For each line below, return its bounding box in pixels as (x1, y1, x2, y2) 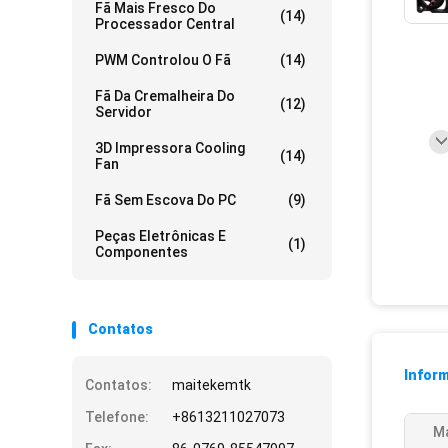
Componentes (95, 244, 188, 260)
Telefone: (85, 409, 149, 425)
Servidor (95, 104, 152, 120)
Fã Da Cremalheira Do (95, 88, 235, 104)
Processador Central (95, 16, 235, 32)
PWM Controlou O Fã (95, 52, 231, 68)
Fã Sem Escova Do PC (95, 192, 236, 208)
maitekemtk (172, 377, 251, 393)
